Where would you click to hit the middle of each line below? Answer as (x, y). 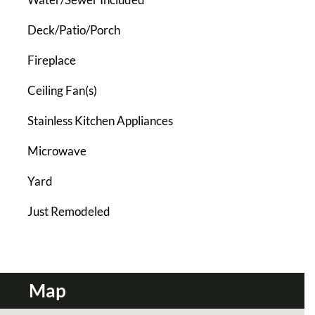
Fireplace (52, 60)
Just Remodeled (69, 211)
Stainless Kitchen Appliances (100, 120)
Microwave (57, 150)
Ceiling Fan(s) (62, 90)
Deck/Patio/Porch (74, 30)
